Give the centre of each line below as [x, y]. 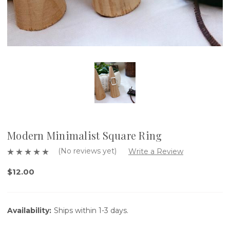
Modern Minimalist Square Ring [85, 135]
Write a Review [156, 151]
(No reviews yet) [87, 151]
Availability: [29, 210]
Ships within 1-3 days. [91, 210]
